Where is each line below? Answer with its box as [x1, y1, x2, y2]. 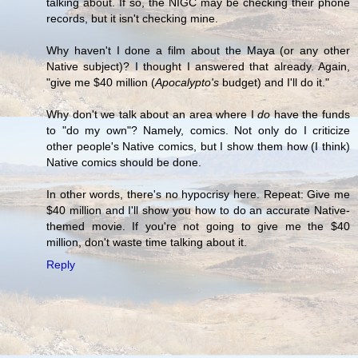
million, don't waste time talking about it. [46, 235, 247, 249]
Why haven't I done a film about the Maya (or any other [46, 43, 350, 57]
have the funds [270, 107, 350, 121]
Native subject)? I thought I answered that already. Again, [46, 59, 350, 73]
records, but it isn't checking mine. [46, 11, 218, 25]
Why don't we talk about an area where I [46, 107, 258, 121]
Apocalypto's [155, 75, 219, 89]
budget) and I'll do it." [219, 75, 329, 89]
